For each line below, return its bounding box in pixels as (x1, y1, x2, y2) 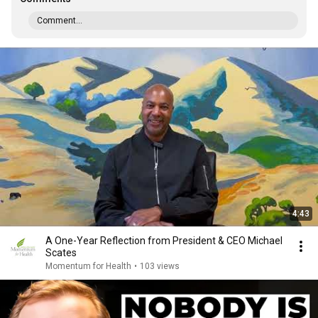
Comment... (37, 16, 82, 26)
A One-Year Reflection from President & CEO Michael (45, 235, 283, 246)
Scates (45, 247, 77, 258)
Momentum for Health (45, 261, 131, 271)
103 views (140, 261, 180, 271)
